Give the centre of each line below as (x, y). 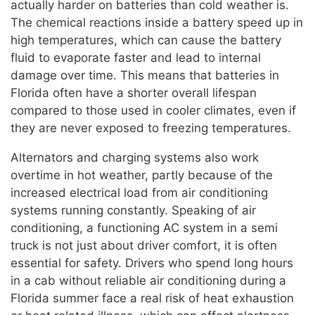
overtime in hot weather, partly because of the (142, 175)
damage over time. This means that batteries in (145, 75)
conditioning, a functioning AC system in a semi (144, 227)
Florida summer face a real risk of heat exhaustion (152, 298)
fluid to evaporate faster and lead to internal (136, 57)
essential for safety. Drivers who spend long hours (152, 263)
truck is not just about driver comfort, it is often (144, 245)
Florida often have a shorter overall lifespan (134, 92)
